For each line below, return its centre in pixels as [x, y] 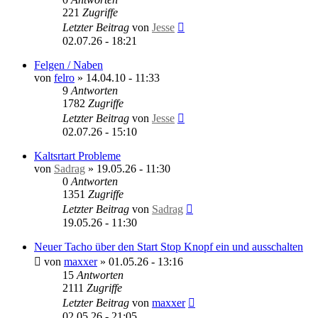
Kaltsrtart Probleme [77, 155]
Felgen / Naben [68, 65]
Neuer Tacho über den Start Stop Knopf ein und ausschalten [169, 246]
